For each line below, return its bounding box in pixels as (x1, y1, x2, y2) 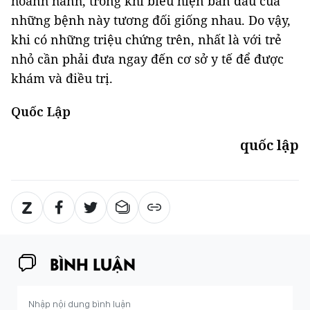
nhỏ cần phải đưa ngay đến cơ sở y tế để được (11, 51, 284, 67)
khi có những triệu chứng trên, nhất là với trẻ (11, 31, 282, 48)
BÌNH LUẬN (50, 252, 136, 275)
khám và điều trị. (11, 70, 113, 86)
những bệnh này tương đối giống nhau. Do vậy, (11, 12, 291, 28)
